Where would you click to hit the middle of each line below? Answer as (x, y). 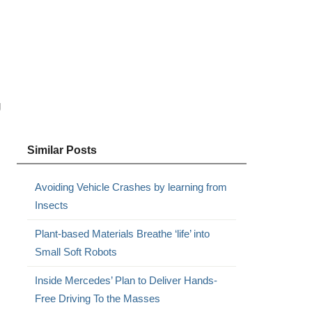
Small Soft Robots (76, 252)
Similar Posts (62, 150)
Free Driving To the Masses (97, 298)
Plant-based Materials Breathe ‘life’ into (122, 234)
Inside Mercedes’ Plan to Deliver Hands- (126, 280)
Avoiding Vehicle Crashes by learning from (131, 187)
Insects (51, 205)
